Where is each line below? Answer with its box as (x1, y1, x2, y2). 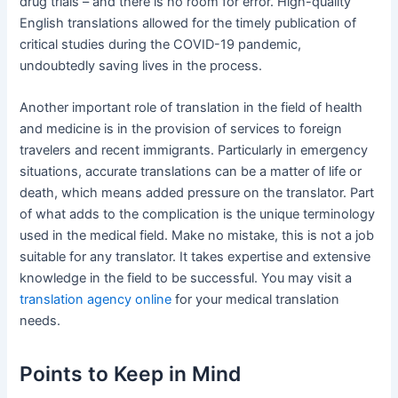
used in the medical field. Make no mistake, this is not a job (20, 227, 375, 243)
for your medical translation (171, 291, 340, 307)
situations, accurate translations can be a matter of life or (20, 163, 362, 179)
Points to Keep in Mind (20, 362, 242, 387)
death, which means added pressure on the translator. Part (20, 184, 375, 201)
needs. (20, 312, 61, 329)
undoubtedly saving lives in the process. (20, 57, 263, 74)
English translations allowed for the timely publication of (20, 14, 357, 31)
